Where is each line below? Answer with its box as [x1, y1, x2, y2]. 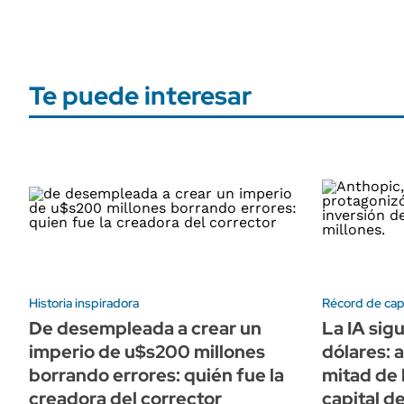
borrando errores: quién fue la [29, 363, 284, 387]
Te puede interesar [29, 78, 252, 113]
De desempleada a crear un [29, 316, 262, 340]
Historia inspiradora [29, 294, 139, 311]
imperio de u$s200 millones [29, 339, 265, 363]
